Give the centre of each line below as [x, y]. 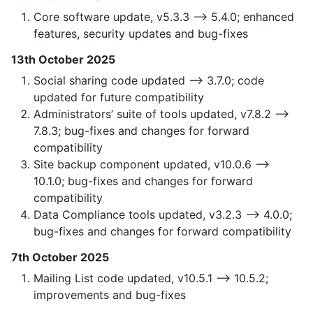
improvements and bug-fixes [110, 295]
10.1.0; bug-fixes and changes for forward [143, 181]
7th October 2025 [60, 257]
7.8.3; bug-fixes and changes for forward [141, 131]
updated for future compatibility [119, 97]
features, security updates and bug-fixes [141, 34]
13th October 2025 [63, 60]
